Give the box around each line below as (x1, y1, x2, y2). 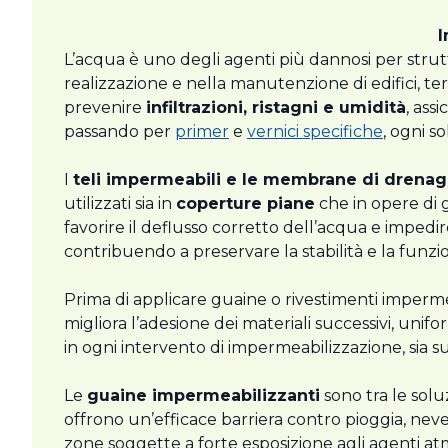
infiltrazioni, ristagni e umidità (146, 98, 406, 118)
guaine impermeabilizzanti (87, 386, 320, 406)
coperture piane (176, 194, 315, 214)
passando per (64, 122, 175, 142)
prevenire (64, 98, 146, 118)
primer (175, 122, 229, 142)
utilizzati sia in (64, 194, 176, 214)
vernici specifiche (247, 122, 383, 142)
